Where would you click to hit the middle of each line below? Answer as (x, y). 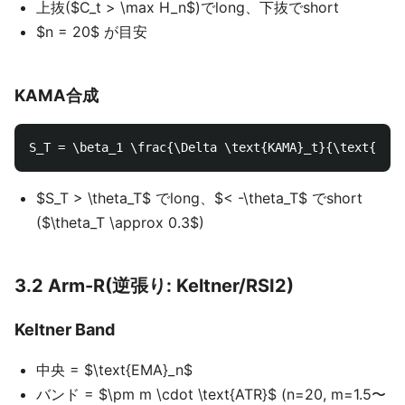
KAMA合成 (57, 95)
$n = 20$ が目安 (92, 32)
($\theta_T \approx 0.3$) (120, 222)
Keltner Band (65, 329)
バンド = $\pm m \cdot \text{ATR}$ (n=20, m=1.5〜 (211, 394)
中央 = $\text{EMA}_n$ (114, 370)
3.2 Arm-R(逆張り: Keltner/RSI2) (154, 286)
